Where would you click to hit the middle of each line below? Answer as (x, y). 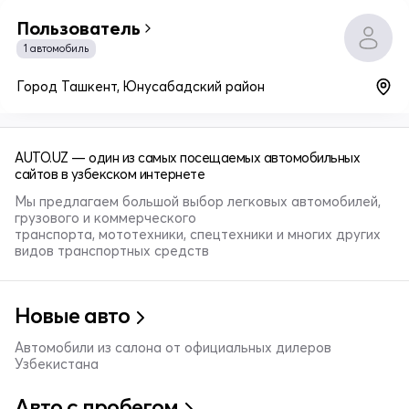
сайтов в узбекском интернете (110, 173)
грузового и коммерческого (105, 217)
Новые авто (72, 315)
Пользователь (79, 27)
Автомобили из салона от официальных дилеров (173, 347)
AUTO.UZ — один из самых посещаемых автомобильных (187, 157)
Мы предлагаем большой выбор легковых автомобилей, (198, 201)
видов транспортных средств (112, 250)
